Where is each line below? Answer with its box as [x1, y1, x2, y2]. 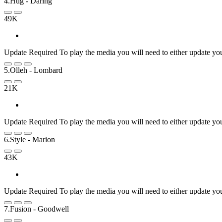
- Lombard [29, 65, 62, 74]
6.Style [4, 135, 26, 144]
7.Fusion [4, 204, 31, 213]
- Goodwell [33, 204, 69, 213]
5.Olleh [4, 65, 27, 74]
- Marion [28, 135, 55, 144]
